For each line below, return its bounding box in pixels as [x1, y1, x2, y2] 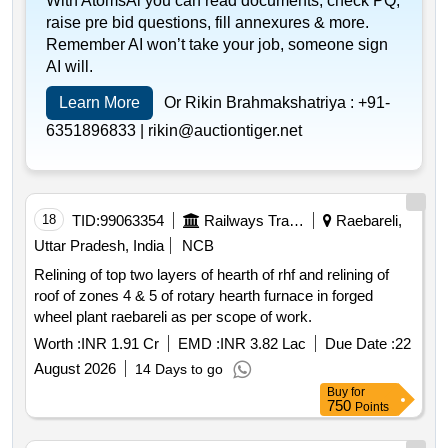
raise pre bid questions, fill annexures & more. [46, 14, 369, 32]
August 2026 [34, 360, 116, 378]
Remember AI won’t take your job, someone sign [46, 36, 388, 54]
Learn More [59, 94, 140, 112]
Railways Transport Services [289, 212, 304, 230]
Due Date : [325, 335, 395, 353]
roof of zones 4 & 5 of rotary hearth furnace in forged [34, 287, 373, 305]
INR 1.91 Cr [81, 335, 159, 353]
